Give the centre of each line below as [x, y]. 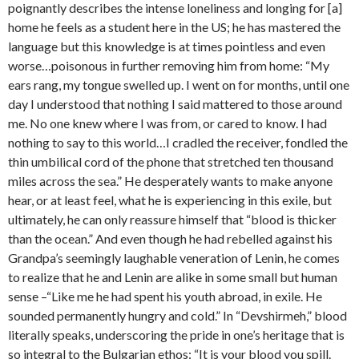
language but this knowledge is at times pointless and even [167, 46]
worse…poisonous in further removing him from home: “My [169, 66]
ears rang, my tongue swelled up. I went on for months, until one [179, 85]
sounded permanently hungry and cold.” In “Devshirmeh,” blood [177, 316]
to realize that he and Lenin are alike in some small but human [173, 277]
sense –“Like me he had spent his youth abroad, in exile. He [165, 296]
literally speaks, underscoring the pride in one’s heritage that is [176, 335]
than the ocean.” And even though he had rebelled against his [170, 239]
